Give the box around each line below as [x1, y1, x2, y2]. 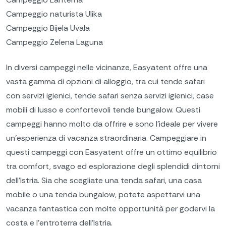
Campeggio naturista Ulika [6, 9, 102, 20]
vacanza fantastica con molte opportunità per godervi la [6, 203, 215, 214]
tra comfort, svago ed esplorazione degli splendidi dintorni [6, 160, 220, 172]
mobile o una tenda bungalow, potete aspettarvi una [6, 189, 200, 200]
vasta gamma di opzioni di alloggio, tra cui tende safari [6, 76, 205, 87]
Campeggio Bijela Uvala [6, 23, 90, 34]
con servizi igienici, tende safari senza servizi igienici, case [6, 90, 214, 101]
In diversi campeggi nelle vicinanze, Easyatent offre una [6, 62, 207, 73]
